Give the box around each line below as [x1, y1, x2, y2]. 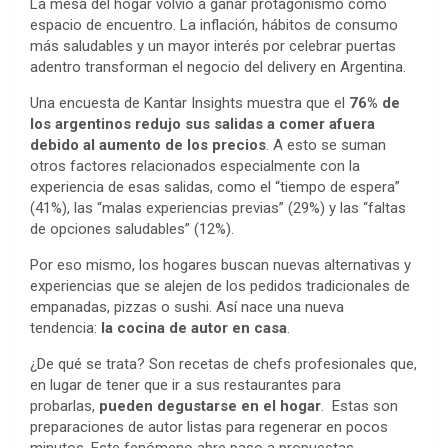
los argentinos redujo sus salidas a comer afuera [30, 115, 375, 134]
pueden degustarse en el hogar [99, 397, 321, 416]
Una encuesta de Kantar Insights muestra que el [30, 94, 349, 113]
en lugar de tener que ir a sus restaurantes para [30, 376, 341, 395]
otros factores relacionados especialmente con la [30, 157, 360, 176]
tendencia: [30, 319, 101, 338]
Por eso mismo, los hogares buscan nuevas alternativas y [30, 256, 411, 275]
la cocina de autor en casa [101, 319, 287, 338]
